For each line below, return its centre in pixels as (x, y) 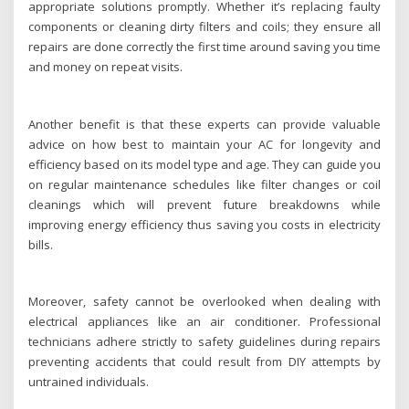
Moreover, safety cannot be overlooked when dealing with (204, 302)
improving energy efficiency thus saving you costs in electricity (204, 224)
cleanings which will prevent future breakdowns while (204, 204)
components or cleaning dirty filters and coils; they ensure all (204, 27)
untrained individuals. (89, 382)
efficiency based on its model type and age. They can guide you (204, 164)
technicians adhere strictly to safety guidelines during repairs (204, 342)
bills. (41, 244)
